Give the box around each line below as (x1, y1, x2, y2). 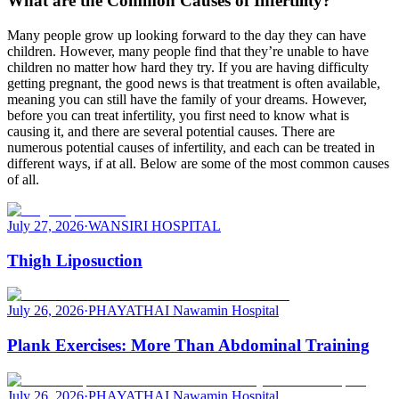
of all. (7, 171, 39, 187)
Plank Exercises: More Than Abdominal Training (7, 336, 370, 355)
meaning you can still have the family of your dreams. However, (7, 91, 367, 107)
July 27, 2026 (7, 217, 84, 233)
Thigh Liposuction (7, 250, 142, 270)
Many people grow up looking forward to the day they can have (7, 27, 366, 43)
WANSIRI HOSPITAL (88, 217, 221, 233)
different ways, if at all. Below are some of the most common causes (7, 155, 389, 171)
